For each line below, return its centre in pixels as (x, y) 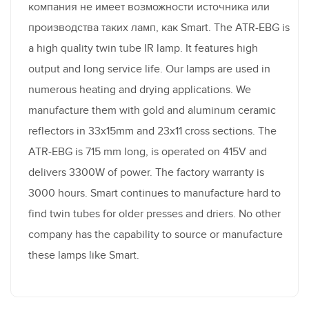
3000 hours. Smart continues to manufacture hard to (154, 193)
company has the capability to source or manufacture (156, 234)
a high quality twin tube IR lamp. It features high (143, 48)
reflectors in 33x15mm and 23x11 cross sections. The (152, 131)
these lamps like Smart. (84, 255)
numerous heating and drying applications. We (140, 89)
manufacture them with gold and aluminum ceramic (152, 110)
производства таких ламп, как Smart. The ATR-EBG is (159, 27)
